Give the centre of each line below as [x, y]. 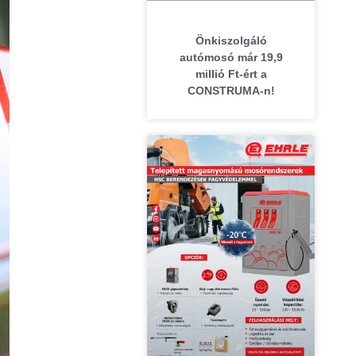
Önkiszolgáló [231, 41]
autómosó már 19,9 [231, 58]
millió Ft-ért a [231, 74]
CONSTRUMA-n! [231, 91]
